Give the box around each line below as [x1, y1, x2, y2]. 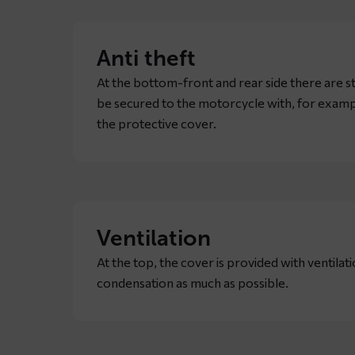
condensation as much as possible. [97, 275, 288, 291]
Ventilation [97, 225, 211, 252]
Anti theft [97, 45, 196, 72]
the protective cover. [97, 116, 216, 132]
